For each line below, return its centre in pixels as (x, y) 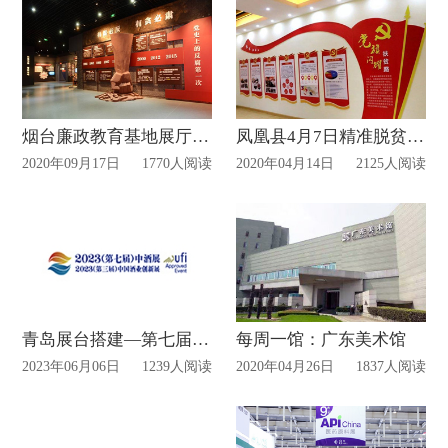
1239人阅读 (176, 366)
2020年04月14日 (285, 162)
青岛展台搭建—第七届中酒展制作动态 (201, 340)
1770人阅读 (176, 162)
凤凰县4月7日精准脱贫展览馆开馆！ (416, 136)
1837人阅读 (390, 366)
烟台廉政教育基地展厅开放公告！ (201, 136)
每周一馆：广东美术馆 (321, 340)
